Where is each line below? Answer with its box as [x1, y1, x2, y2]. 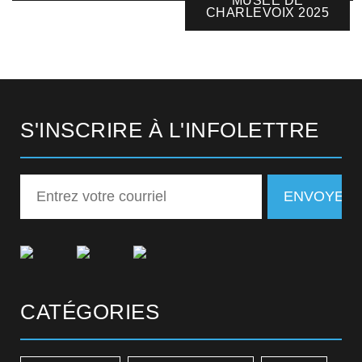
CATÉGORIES [20, 299, 159, 324]
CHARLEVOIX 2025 [205, 5, 330, 19]
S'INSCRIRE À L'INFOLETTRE [20, 117, 319, 142]
